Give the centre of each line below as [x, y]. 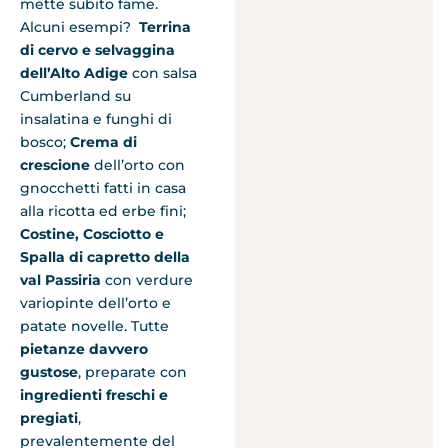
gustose [49, 372]
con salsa [162, 73]
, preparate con [132, 372]
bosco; [45, 142]
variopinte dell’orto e [95, 303]
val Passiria [60, 280]
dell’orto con [137, 165]
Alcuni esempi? [79, 27]
